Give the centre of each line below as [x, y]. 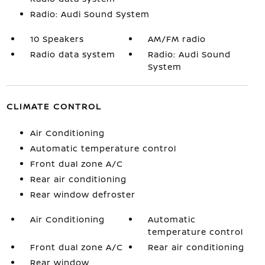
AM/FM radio [177, 38]
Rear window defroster [83, 194]
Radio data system [72, 54]
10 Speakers [57, 38]
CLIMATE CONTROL [54, 106]
